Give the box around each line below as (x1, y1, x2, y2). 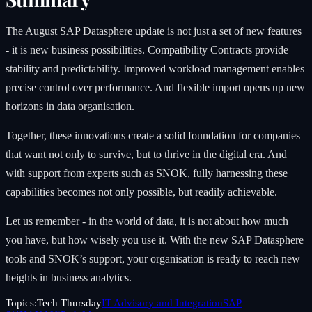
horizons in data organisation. (6, 100, 134, 112)
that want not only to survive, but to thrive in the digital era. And (6, 148, 287, 160)
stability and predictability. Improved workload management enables (6, 62, 304, 75)
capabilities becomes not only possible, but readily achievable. (6, 185, 277, 198)
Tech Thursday (37, 297, 102, 309)
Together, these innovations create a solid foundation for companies (6, 129, 300, 141)
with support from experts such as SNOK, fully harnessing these (6, 166, 288, 179)
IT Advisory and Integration (102, 297, 223, 309)
